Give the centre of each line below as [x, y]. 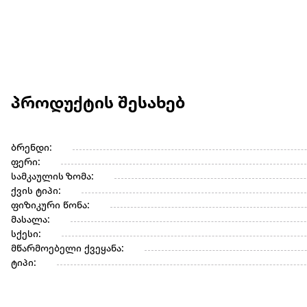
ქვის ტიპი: [36, 192]
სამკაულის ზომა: [52, 177]
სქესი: [26, 235]
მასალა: [30, 221]
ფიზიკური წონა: [50, 206]
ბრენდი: [32, 149]
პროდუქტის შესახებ [98, 105]
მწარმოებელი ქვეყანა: [67, 249]
